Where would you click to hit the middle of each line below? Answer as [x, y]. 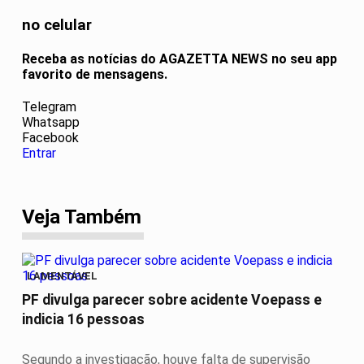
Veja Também [82, 217]
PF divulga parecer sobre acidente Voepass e [172, 300]
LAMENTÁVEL [62, 275]
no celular [57, 25]
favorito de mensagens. [95, 74]
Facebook [50, 138]
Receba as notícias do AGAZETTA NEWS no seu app [180, 58]
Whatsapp [51, 123]
